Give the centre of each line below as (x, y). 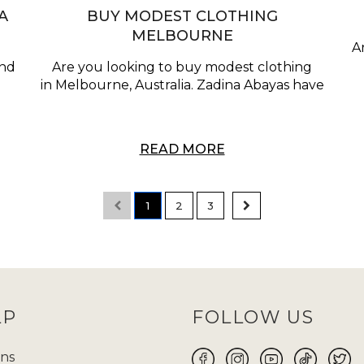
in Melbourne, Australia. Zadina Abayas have (182, 85)
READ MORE (182, 149)
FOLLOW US (253, 318)
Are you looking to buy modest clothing (182, 67)
